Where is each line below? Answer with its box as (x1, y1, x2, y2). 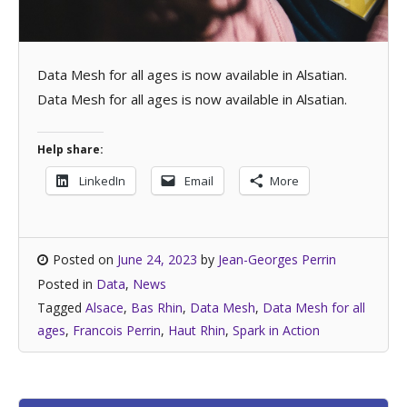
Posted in (37, 275, 96, 293)
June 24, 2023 (117, 251, 197, 268)
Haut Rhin (168, 322, 225, 339)
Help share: (37, 142, 104, 157)
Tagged (37, 299, 85, 316)
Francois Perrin (73, 322, 161, 339)
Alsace (85, 299, 124, 316)
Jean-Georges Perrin (218, 251, 336, 268)
